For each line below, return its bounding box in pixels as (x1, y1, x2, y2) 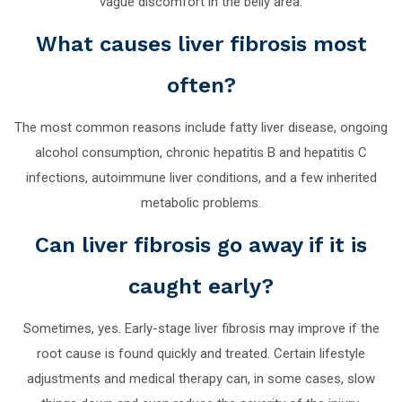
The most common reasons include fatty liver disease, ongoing (14, 118, 388, 135)
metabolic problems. (141, 194, 261, 211)
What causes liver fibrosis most (35, 31, 367, 57)
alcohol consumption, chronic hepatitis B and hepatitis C (35, 144, 367, 161)
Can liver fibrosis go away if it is (35, 232, 367, 258)
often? (166, 72, 236, 98)
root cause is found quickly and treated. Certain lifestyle (37, 345, 365, 362)
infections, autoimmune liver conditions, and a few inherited (25, 169, 377, 186)
